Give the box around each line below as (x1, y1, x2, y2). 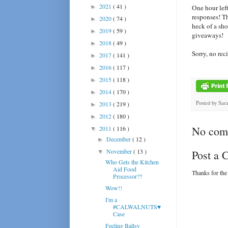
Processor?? (112, 172, 142, 180)
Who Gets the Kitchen (105, 157, 159, 166)
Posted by (196, 99, 218, 107)
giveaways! (192, 31, 223, 40)
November (106, 147, 134, 155)
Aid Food (112, 164, 136, 173)
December (106, 134, 133, 143)
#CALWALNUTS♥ (112, 202, 161, 211)
